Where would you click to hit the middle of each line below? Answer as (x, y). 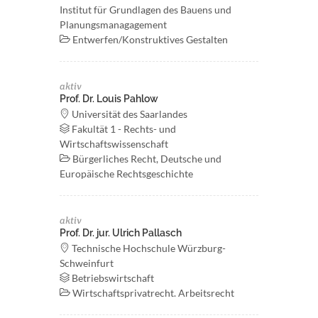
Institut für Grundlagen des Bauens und (146, 10)
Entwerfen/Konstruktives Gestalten (149, 39)
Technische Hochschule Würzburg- (148, 248)
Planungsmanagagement (113, 24)
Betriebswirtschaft (112, 278)
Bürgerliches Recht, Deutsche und (146, 159)
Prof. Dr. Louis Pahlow (109, 99)
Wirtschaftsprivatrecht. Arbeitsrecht (152, 293)
